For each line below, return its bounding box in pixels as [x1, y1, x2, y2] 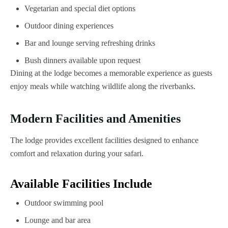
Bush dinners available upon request [24, 56, 140, 65]
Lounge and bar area [24, 216, 91, 225]
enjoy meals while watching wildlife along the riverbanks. [10, 82, 195, 91]
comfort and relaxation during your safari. [10, 149, 144, 158]
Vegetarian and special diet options [24, 4, 135, 13]
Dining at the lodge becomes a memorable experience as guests [10, 69, 212, 78]
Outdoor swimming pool [24, 198, 103, 208]
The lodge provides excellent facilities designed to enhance [10, 136, 198, 145]
